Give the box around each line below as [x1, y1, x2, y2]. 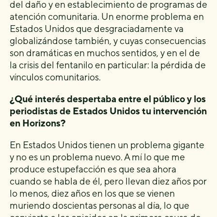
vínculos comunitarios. [10, 72, 101, 83]
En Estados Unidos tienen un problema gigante [10, 139, 204, 151]
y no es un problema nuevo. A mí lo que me [10, 152, 185, 163]
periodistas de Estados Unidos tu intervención [10, 106, 207, 117]
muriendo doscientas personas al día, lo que [10, 200, 189, 211]
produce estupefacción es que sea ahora [10, 164, 176, 175]
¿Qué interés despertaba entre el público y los [10, 93, 206, 105]
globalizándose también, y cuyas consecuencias [10, 35, 206, 46]
